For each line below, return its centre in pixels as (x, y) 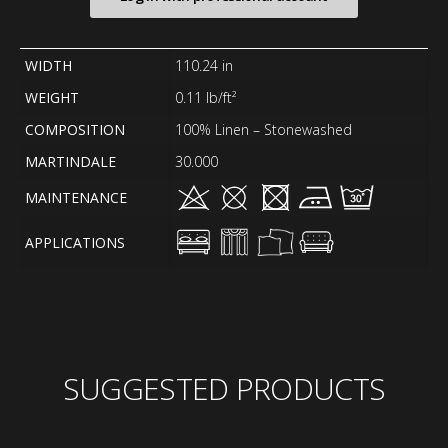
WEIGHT (52, 97)
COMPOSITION (75, 129)
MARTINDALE (70, 161)
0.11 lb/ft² (205, 97)
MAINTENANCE (76, 197)
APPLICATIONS (75, 242)
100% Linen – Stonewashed (263, 129)
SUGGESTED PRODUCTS (224, 389)
